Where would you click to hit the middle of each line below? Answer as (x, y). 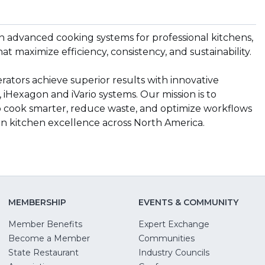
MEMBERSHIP (38, 203)
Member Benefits (46, 224)
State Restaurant (44, 253)
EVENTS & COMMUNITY (188, 203)
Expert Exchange (174, 224)
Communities (167, 239)
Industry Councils (174, 253)
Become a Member (49, 239)
